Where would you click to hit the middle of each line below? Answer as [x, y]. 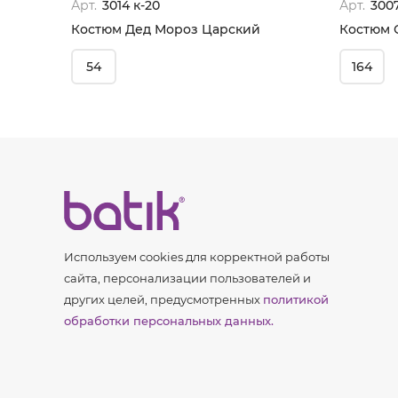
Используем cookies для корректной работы [197, 257]
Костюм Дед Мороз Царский [166, 29]
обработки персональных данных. [169, 321]
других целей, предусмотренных [163, 299]
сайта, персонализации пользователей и [187, 278]
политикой [296, 299]
